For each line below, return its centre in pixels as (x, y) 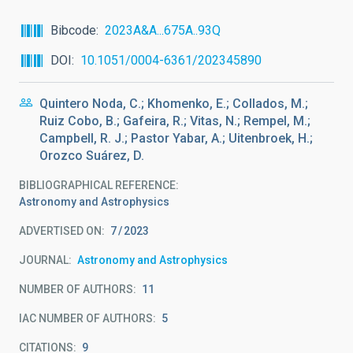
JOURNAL (44, 260)
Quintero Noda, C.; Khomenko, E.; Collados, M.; (174, 104)
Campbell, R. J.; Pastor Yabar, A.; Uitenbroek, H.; (176, 138)
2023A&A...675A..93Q (163, 30)
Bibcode (73, 30)
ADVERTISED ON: (62, 231)
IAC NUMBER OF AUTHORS (86, 318)
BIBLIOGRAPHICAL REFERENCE (97, 185)
